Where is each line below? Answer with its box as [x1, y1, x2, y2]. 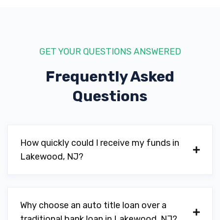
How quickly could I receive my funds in [20, 137, 179, 148]
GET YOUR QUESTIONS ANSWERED [39, 46, 181, 57]
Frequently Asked [46, 68, 174, 85]
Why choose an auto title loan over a [20, 200, 166, 211]
